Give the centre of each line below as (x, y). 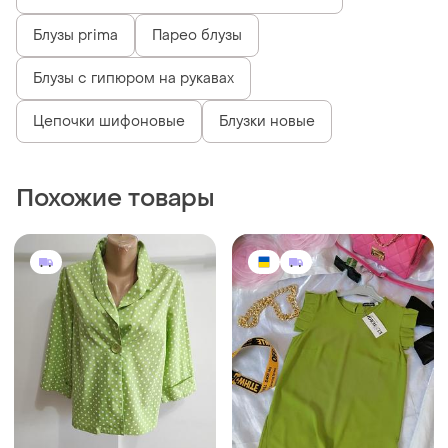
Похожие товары (115, 200)
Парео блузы (197, 37)
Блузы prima (75, 37)
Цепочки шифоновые (109, 123)
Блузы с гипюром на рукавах (133, 80)
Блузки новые (267, 123)
